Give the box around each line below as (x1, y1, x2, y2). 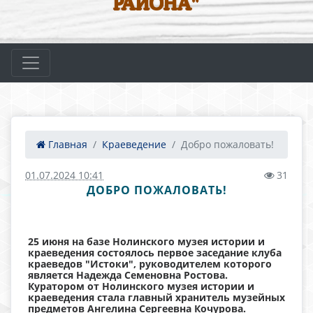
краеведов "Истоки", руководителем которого (28, 257, 272, 270)
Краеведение (102, 138, 166, 151)
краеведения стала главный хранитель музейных (28, 291, 285, 304)
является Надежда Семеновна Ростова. (28, 268, 228, 282)
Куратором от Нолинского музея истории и (28, 279, 254, 293)
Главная (45, 138, 87, 151)
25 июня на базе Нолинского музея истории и (28, 235, 265, 248)
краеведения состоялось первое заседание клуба (28, 246, 282, 259)
